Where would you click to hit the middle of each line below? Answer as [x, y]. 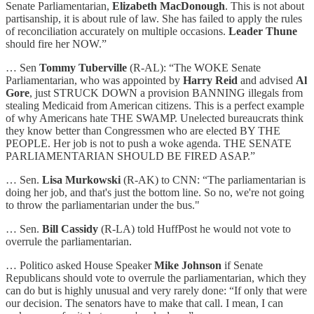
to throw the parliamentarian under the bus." [103, 205]
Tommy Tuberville [84, 67]
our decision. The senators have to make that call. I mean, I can [144, 303]
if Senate [242, 265]
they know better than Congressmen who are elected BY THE [143, 130]
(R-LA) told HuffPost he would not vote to [194, 228]
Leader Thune [263, 31]
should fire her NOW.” [56, 43]
